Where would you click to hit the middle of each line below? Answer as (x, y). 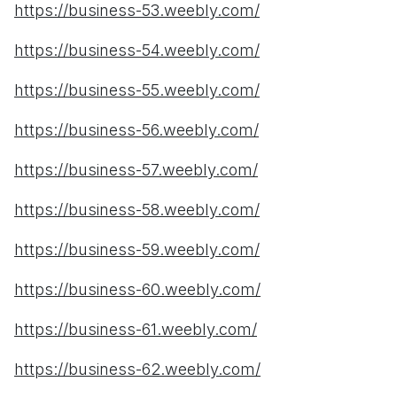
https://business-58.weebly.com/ (137, 210)
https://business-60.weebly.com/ (137, 290)
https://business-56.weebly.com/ (136, 130)
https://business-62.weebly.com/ (137, 370)
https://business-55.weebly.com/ (137, 90)
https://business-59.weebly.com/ (137, 250)
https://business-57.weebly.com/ (136, 170)
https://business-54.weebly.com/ (137, 51)
